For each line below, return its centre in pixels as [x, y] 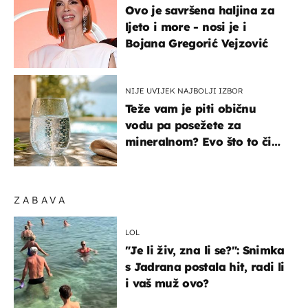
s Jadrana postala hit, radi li [205, 266]
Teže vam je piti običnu [190, 108]
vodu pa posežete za [183, 125]
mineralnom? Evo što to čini [204, 141]
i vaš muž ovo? [167, 283]
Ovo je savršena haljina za [200, 10]
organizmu [156, 158]
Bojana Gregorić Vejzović [197, 43]
